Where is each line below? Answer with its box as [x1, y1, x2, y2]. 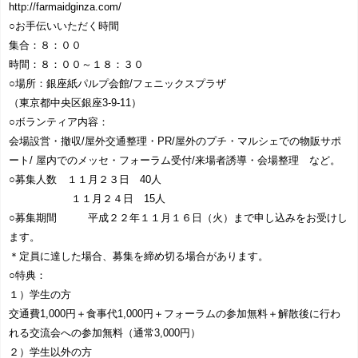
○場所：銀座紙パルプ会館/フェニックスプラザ [9, 78, 226, 90]
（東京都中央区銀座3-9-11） [9, 97, 141, 109]
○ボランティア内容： [9, 116, 109, 129]
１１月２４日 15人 [9, 193, 165, 205]
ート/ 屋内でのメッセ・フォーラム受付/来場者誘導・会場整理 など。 [9, 154, 340, 167]
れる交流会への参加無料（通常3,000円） [9, 327, 201, 340]
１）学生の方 [9, 288, 71, 301]
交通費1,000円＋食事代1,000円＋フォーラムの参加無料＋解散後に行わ [9, 308, 340, 320]
